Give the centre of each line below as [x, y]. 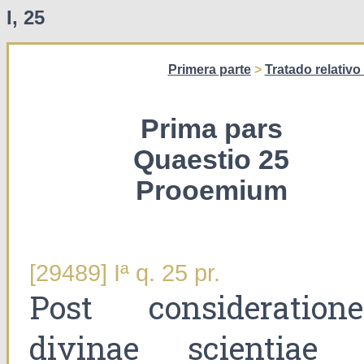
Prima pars [211, 129]
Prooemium [211, 191]
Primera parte [209, 70]
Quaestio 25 [211, 160]
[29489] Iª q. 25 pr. [125, 273]
